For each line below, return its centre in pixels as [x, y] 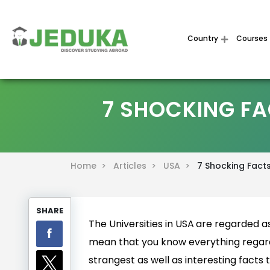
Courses [252, 39]
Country [203, 39]
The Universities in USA [141, 224]
